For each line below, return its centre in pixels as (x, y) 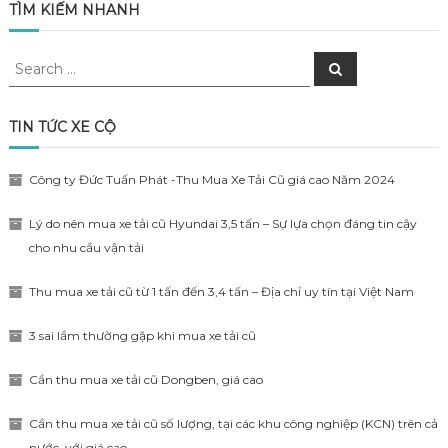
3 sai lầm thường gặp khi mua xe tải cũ (142, 335)
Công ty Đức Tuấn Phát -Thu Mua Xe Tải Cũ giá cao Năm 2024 (211, 179)
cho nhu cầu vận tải (86, 247)
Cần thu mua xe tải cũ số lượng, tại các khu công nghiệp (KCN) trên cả (233, 423)
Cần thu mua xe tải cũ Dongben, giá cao (145, 379)
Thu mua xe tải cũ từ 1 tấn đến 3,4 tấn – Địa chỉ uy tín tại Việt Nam (221, 291)
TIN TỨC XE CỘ (62, 127)
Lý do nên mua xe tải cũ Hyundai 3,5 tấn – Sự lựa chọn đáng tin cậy (222, 223)
